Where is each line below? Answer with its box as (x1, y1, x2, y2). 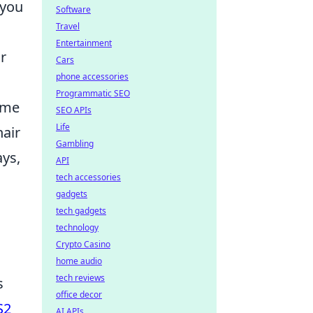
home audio (56, 255, 102, 267)
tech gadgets (56, 205, 106, 217)
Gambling (56, 138, 94, 150)
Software (56, 3, 91, 15)
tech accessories (56, 171, 121, 183)
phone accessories (56, 71, 129, 82)
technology (56, 221, 99, 233)
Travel (56, 20, 80, 32)
